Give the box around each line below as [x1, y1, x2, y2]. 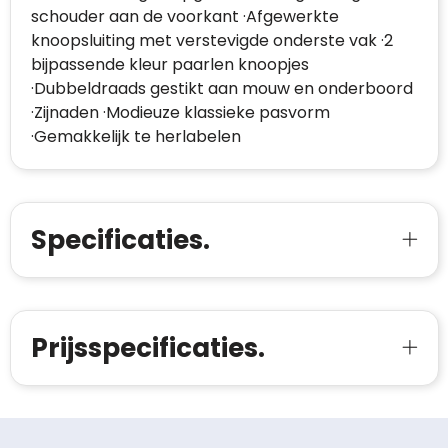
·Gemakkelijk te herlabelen [30, 125, 241, 149]
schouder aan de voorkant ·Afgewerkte [30, 5, 339, 29]
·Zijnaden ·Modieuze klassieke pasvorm [30, 101, 330, 125]
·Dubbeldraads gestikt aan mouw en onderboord [30, 77, 413, 101]
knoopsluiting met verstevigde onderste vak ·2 [30, 29, 393, 53]
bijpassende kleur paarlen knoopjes [30, 53, 309, 77]
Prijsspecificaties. [30, 330, 265, 367]
